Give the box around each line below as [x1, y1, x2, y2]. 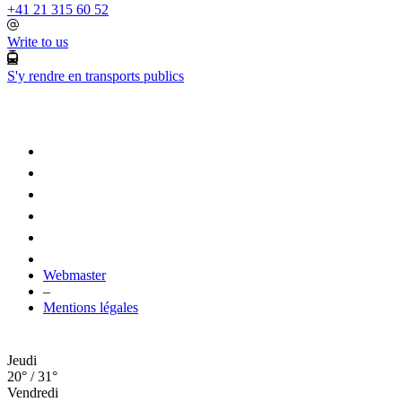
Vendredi [7, 384, 58, 400]
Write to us [7, 34, 68, 50]
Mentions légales [43, 299, 138, 315]
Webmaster [43, 267, 106, 283]
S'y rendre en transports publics [7, 67, 184, 83]
